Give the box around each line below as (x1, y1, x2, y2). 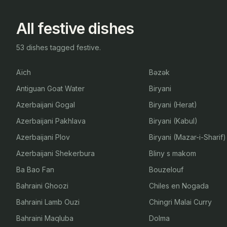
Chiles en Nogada (149, 181, 209, 190)
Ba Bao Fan (16, 165, 54, 174)
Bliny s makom (149, 149, 197, 158)
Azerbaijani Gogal (16, 100, 75, 109)
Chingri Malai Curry (149, 198, 212, 206)
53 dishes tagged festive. (16, 43, 101, 52)
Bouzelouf (149, 165, 184, 174)
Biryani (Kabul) (149, 117, 198, 125)
